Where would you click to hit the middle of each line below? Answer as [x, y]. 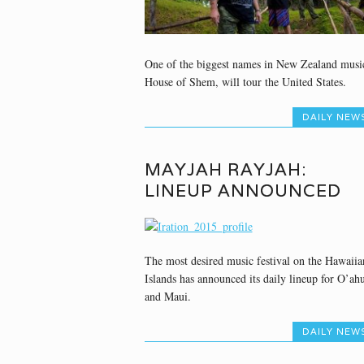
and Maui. [167, 296]
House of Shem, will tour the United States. [245, 82]
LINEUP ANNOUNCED [243, 190]
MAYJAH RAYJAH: [225, 169]
